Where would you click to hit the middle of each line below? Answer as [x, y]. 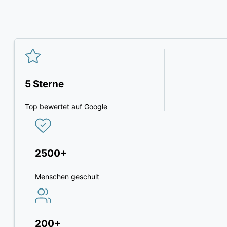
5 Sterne [44, 84]
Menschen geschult [67, 176]
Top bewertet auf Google [66, 107]
